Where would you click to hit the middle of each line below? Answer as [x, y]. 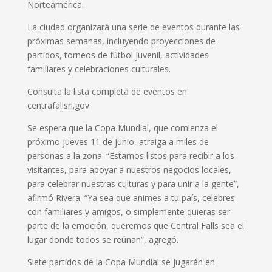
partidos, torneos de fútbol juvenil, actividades [118, 55]
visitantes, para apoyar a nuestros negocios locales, [129, 169]
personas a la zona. [65, 155]
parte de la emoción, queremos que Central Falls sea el [135, 225]
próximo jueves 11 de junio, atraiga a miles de [118, 141]
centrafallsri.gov [58, 105]
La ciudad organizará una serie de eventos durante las [133, 27]
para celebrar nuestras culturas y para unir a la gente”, [133, 183]
